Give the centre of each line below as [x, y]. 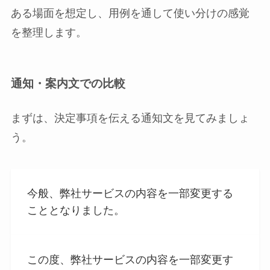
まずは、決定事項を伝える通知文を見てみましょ [130, 118]
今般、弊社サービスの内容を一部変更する [130, 193]
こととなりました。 [76, 210]
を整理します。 [49, 32]
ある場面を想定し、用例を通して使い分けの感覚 [130, 13]
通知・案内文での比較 [68, 83]
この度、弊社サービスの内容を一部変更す [130, 259]
